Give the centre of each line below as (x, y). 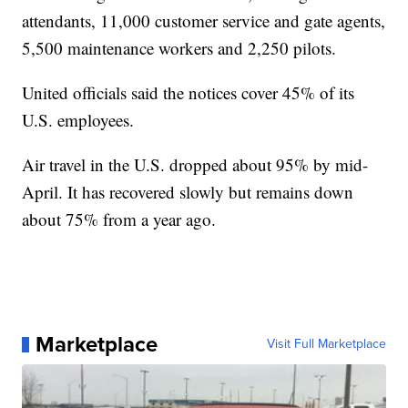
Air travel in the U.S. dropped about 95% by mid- (195, 165)
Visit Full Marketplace (326, 344)
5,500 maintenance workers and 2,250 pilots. (179, 48)
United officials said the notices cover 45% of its (189, 93)
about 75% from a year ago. (119, 219)
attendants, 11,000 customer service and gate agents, (204, 21)
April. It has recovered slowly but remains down (188, 192)
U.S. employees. (78, 120)
